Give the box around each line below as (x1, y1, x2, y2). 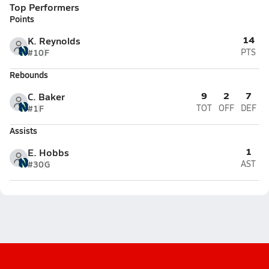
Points (10, 13, 34, 25)
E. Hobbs (28, 145, 69, 159)
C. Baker (28, 89, 65, 103)
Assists (10, 124, 37, 136)
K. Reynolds (28, 34, 80, 47)
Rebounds (10, 68, 48, 80)
